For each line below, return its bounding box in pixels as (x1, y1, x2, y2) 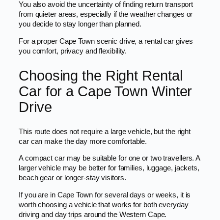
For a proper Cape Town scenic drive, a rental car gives (19, 37, 193, 46)
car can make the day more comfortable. (19, 137, 147, 145)
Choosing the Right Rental (19, 67, 183, 83)
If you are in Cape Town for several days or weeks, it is (19, 191, 191, 199)
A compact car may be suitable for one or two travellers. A (19, 154, 200, 163)
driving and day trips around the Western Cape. (19, 210, 167, 219)
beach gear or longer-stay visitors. (19, 174, 126, 182)
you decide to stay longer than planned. (19, 20, 142, 28)
